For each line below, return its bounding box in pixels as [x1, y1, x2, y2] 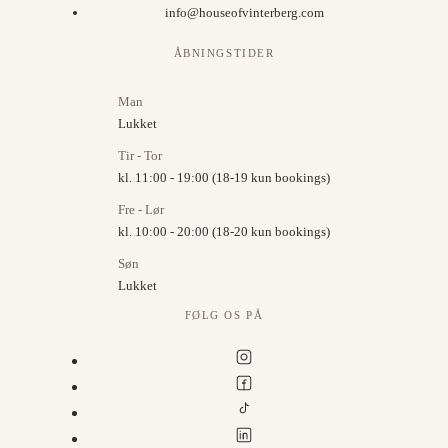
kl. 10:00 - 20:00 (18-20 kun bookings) [118, 223, 330, 239]
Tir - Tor [118, 147, 162, 163]
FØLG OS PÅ [184, 308, 264, 321]
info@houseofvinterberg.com [164, 4, 324, 20]
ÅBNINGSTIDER [173, 46, 275, 59]
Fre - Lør [118, 201, 164, 217]
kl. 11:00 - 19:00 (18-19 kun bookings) [118, 169, 330, 185]
